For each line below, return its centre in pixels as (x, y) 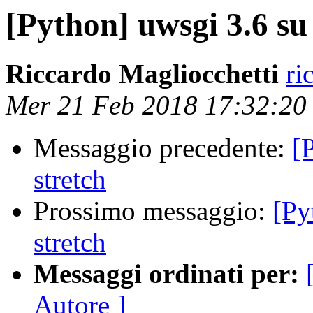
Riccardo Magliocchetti (142, 74)
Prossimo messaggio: (153, 211)
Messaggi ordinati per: (166, 274)
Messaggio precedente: (163, 148)
